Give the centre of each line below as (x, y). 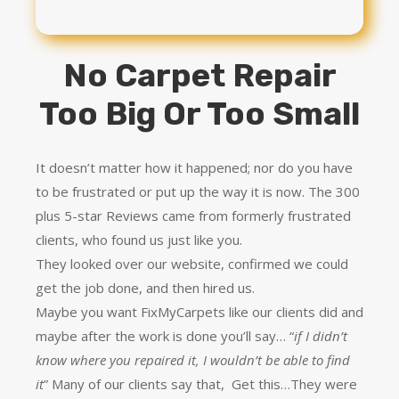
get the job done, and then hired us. (145, 288)
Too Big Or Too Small (199, 114)
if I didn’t (321, 336)
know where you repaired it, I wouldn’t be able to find (193, 360)
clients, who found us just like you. (139, 240)
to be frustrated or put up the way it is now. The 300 (198, 192)
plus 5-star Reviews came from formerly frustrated (193, 216)
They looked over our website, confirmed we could (192, 264)
